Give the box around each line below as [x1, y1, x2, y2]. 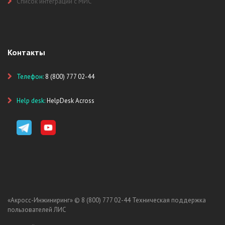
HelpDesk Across [47, 96, 94, 105]
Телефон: [17, 72, 45, 81]
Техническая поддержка [132, 196, 206, 204]
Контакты [8, 47, 45, 57]
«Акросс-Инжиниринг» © [8, 196, 81, 204]
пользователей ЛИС [8, 205, 66, 214]
